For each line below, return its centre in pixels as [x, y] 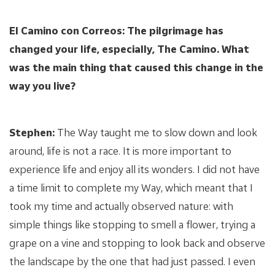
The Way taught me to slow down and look [156, 132]
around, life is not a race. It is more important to [120, 150]
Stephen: [32, 132]
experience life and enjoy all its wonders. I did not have [134, 169]
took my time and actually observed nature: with [121, 206]
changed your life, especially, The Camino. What [129, 48]
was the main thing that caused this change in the [136, 67]
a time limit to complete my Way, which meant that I [131, 187]
